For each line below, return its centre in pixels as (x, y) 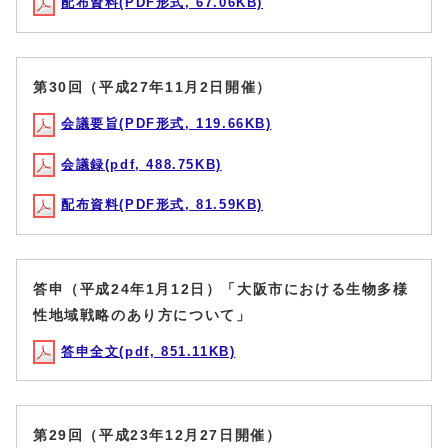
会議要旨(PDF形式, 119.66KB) (166, 123)
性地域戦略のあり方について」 (142, 314)
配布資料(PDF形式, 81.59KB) (162, 205)
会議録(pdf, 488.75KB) (141, 164)
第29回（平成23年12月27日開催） (157, 435)
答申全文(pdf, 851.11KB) (148, 351)
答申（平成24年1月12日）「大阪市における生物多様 (221, 288)
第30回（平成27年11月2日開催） (152, 86)
